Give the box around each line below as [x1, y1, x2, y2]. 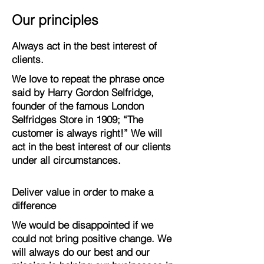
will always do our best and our [12, 246, 150, 258]
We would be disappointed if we [12, 219, 153, 231]
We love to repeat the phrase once [12, 72, 164, 85]
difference [12, 199, 56, 212]
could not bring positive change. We [12, 232, 171, 245]
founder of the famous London [12, 100, 144, 112]
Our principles [12, 11, 98, 28]
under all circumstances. [12, 154, 121, 166]
